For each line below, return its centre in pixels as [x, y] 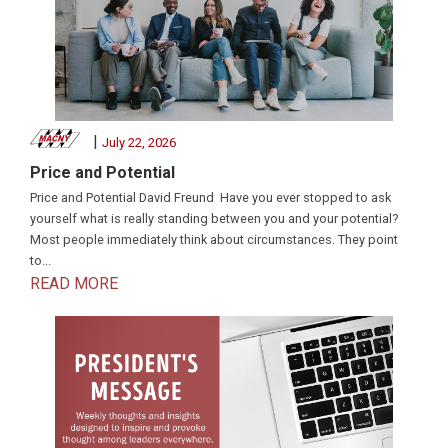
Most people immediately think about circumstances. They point [214, 240]
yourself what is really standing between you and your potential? [214, 219]
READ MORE [74, 284]
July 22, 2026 [138, 142]
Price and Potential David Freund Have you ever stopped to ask [210, 198]
